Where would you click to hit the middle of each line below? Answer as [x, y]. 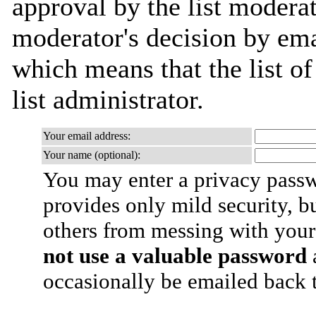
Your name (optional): [92, 155]
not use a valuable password [175, 256]
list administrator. [108, 99]
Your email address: [87, 136]
